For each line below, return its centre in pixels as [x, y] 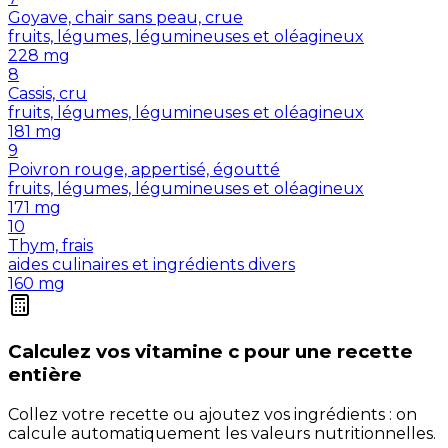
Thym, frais [50, 246]
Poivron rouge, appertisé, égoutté [144, 170]
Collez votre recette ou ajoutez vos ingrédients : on [212, 414]
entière [45, 374]
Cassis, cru [47, 94]
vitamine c [187, 351]
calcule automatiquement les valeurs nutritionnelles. [222, 433]
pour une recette [328, 351]
